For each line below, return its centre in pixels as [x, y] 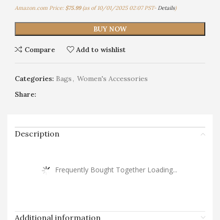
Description [37, 134]
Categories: [34, 79]
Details [166, 8]
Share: [26, 95]
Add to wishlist [101, 49]
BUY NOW [110, 29]
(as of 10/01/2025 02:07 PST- [119, 8]
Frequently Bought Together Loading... [116, 169]
